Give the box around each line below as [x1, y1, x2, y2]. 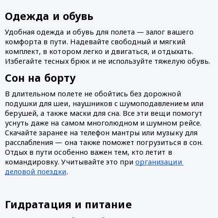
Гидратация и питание [5, 197, 132, 211]
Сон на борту [5, 70, 75, 85]
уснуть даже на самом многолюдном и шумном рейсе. [5, 118, 201, 128]
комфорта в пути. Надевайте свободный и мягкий [5, 36, 185, 47]
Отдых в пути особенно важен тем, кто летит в [5, 147, 172, 157]
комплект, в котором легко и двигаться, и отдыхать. [5, 46, 193, 56]
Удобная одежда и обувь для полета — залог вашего [5, 27, 194, 37]
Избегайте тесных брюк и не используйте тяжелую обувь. [5, 56, 212, 66]
